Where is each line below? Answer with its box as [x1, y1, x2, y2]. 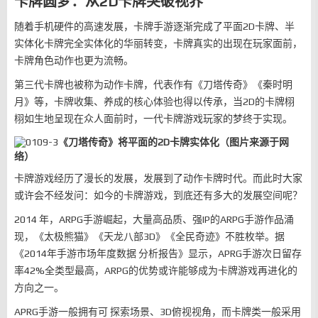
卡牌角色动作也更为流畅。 [14, 55, 133, 66]
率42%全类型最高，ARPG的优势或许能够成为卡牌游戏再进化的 [14, 265, 297, 276]
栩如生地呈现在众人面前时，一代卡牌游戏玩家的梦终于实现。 [14, 113, 292, 124]
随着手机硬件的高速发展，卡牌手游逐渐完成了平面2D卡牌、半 [14, 21, 295, 32]
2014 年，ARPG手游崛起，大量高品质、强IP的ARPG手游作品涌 [14, 214, 294, 225]
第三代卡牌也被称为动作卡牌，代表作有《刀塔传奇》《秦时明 [14, 79, 292, 90]
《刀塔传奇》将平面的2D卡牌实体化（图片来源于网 [58, 136, 289, 148]
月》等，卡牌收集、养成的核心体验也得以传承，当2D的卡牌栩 [14, 96, 295, 107]
